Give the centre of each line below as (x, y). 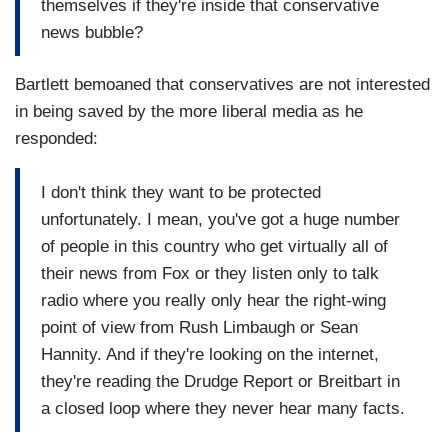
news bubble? (92, 32)
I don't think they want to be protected (181, 192)
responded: (56, 139)
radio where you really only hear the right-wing (213, 300)
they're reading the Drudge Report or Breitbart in (220, 381)
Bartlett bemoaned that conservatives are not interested (222, 85)
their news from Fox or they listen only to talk (210, 273)
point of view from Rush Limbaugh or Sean (199, 327)
